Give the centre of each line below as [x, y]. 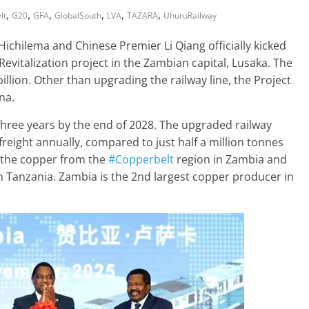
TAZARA [142, 15]
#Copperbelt [141, 159]
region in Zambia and [230, 159]
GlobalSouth [78, 15]
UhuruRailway [190, 15]
